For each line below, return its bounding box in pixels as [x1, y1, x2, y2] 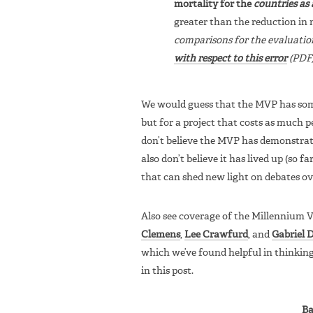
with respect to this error [174, 53, 287, 64]
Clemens [141, 229, 180, 240]
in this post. [141, 265, 194, 276]
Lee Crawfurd [184, 229, 248, 240]
